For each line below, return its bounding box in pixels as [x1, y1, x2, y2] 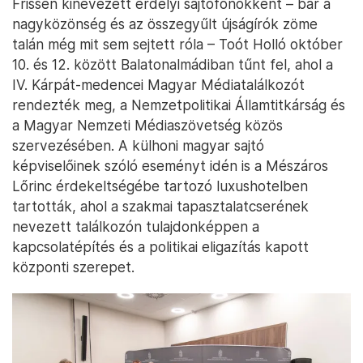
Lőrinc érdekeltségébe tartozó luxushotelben [12, 177, 308, 195]
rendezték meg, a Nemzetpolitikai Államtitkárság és [12, 96, 345, 114]
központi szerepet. [12, 258, 135, 276]
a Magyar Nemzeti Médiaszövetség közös [12, 117, 283, 135]
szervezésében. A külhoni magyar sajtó [12, 137, 264, 155]
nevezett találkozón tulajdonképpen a [12, 218, 259, 236]
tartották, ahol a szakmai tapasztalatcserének [12, 198, 309, 216]
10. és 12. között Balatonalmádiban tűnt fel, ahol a [12, 56, 333, 74]
